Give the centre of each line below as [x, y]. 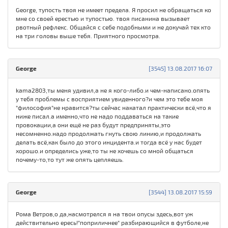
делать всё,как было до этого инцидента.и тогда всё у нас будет [109, 142]
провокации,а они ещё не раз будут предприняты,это [93, 125]
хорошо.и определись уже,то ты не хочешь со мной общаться [105, 151]
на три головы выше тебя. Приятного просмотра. [88, 36]
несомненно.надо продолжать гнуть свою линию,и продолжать [108, 134]
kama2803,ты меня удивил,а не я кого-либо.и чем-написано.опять [113, 90]
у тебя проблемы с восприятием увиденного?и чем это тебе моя [109, 99]
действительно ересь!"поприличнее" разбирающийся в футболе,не [112, 223]
